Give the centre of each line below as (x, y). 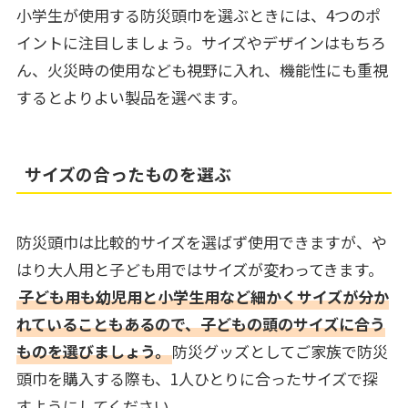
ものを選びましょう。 (93, 351)
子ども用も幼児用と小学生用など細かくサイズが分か (203, 296)
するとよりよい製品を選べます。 (131, 97)
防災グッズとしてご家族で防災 (280, 351)
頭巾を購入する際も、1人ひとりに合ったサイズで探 (197, 378)
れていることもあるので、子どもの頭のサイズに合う (200, 323)
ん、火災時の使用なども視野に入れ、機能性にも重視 (202, 69)
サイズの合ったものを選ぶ (128, 173)
